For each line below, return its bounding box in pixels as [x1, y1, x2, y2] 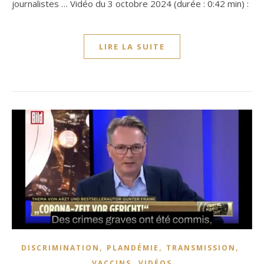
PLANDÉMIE [107, 242, 159, 253]
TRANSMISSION [166, 242, 236, 253]
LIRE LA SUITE [99, 41, 165, 52]
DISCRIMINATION [21, 242, 100, 253]
